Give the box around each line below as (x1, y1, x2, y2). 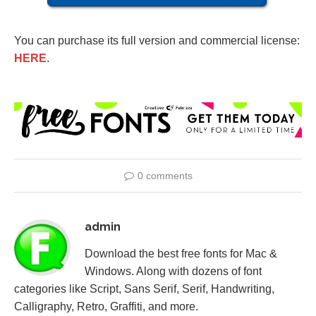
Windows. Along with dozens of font (85, 265, 262, 278)
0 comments (137, 170, 193, 182)
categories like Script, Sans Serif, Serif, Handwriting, (14, 283, 274, 296)
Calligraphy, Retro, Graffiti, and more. (14, 300, 198, 313)
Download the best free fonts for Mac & (85, 248, 277, 260)
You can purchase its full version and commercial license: (14, 34, 300, 47)
